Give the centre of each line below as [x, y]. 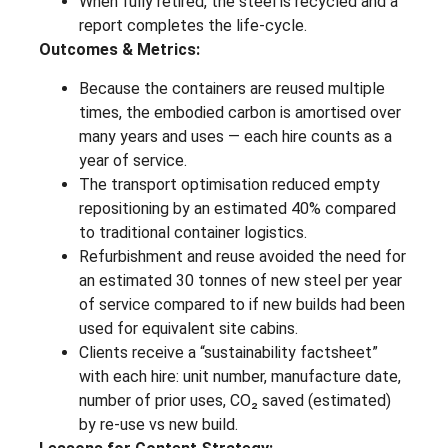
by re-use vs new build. [158, 424]
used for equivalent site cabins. [188, 328]
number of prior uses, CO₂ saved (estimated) [235, 400]
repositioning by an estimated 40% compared [237, 208]
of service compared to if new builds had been [242, 304]
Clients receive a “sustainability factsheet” [228, 352]
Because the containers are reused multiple [232, 88]
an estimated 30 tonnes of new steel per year [240, 280]
